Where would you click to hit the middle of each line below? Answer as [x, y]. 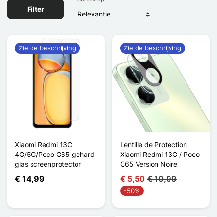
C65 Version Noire [149, 164]
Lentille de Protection [154, 144]
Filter [36, 9]
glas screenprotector [48, 164]
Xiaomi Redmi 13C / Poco [160, 154]
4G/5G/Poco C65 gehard [55, 154]
